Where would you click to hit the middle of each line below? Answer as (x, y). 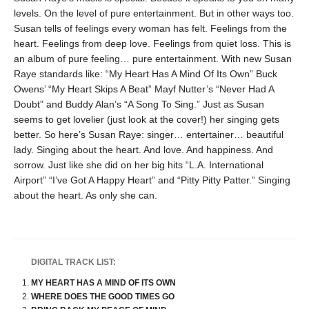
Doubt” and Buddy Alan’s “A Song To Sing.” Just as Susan (139, 104)
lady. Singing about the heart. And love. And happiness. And (143, 150)
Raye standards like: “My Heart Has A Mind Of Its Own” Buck (146, 74)
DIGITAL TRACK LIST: (73, 262)
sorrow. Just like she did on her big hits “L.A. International (139, 165)
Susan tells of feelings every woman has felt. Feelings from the (150, 28)
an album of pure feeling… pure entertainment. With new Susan (153, 59)
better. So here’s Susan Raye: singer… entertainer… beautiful (149, 134)
